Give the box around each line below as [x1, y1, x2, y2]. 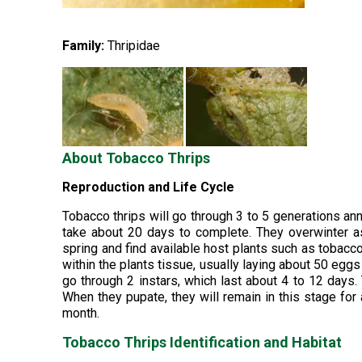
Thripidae [104, 38, 160, 53]
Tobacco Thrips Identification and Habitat [62, 334, 342, 351]
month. [62, 305, 99, 321]
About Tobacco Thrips [62, 149, 210, 166]
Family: [62, 38, 104, 53]
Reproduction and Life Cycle [62, 179, 234, 195]
